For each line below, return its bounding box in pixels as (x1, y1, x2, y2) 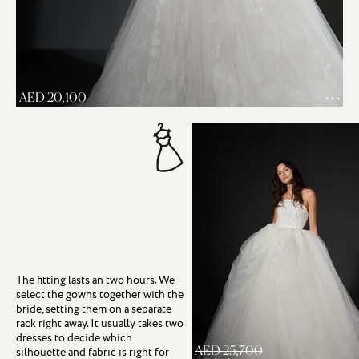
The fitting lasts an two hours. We (16, 272, 175, 288)
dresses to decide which (16, 329, 132, 346)
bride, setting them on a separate (16, 301, 171, 317)
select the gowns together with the (16, 286, 184, 303)
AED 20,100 (19, 89, 87, 105)
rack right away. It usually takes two (16, 315, 184, 332)
